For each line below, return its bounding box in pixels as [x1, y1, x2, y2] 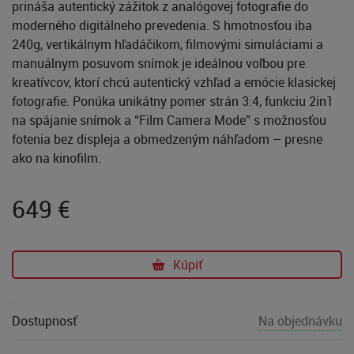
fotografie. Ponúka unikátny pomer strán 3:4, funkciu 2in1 [12, 92, 333, 110]
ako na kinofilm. [12, 149, 101, 167]
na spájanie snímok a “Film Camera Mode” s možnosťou [12, 111, 326, 129]
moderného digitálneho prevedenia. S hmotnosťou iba [12, 16, 312, 34]
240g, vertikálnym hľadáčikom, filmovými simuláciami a [12, 35, 323, 53]
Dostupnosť [12, 311, 77, 330]
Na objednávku [258, 311, 342, 330]
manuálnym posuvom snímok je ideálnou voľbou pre [12, 54, 305, 72]
